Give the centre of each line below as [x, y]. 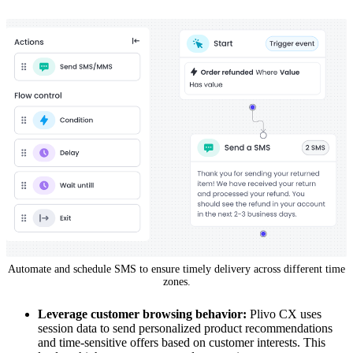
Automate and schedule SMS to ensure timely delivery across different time [176, 269]
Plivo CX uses [286, 314]
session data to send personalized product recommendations [185, 328]
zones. [176, 281]
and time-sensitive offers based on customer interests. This [182, 342]
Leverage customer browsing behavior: [144, 314]
